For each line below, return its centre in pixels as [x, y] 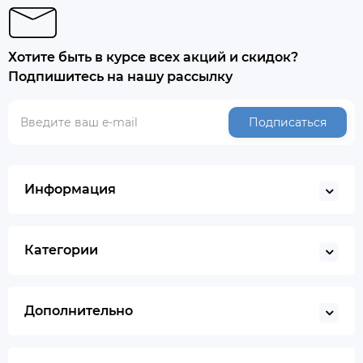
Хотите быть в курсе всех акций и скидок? [153, 57]
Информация [70, 189]
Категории [61, 250]
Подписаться [288, 122]
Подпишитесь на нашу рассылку [120, 77]
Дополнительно [79, 311]
